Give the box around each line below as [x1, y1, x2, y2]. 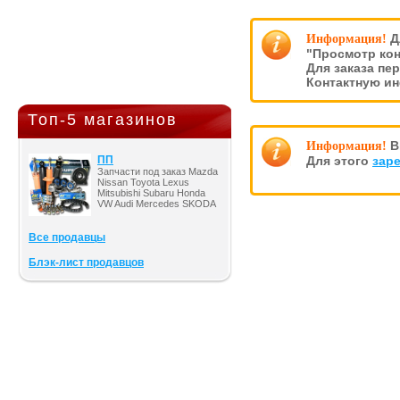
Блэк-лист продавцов [29, 256, 144, 269]
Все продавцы [29, 231, 105, 244]
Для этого [306, 154, 372, 168]
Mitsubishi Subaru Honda [97, 187, 205, 198]
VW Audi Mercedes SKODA [97, 198, 216, 209]
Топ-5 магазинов [28, 111, 178, 129]
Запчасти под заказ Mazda [97, 166, 218, 177]
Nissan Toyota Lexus [97, 177, 189, 187]
